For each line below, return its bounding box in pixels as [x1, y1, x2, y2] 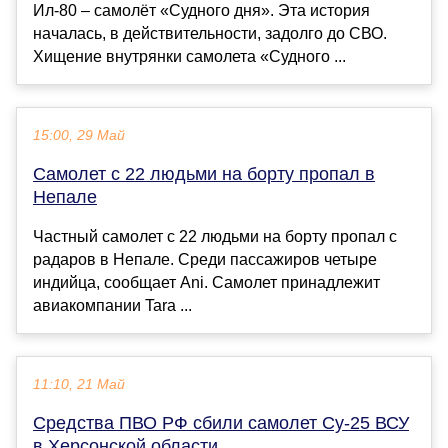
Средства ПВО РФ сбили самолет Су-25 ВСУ [33, 413, 409, 434]
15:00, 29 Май [33, 128, 125, 144]
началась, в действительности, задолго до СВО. [33, 25, 387, 43]
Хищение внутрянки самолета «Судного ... [33, 48, 346, 66]
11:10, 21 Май [33, 377, 125, 393]
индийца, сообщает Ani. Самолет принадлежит [33, 274, 380, 292]
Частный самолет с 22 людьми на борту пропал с [33, 228, 397, 246]
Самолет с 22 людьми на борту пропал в [33, 164, 375, 185]
